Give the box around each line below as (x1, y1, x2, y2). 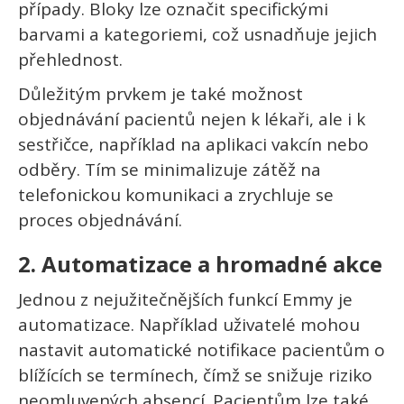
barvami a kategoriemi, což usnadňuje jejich (18, 23, 377, 47)
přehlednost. (18, 48, 123, 72)
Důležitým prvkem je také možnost (18, 82, 303, 106)
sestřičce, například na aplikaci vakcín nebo (18, 133, 369, 157)
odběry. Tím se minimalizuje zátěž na (18, 158, 321, 182)
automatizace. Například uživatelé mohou (18, 313, 360, 337)
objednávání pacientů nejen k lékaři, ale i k (18, 107, 365, 132)
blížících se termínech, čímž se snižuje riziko (18, 363, 372, 388)
